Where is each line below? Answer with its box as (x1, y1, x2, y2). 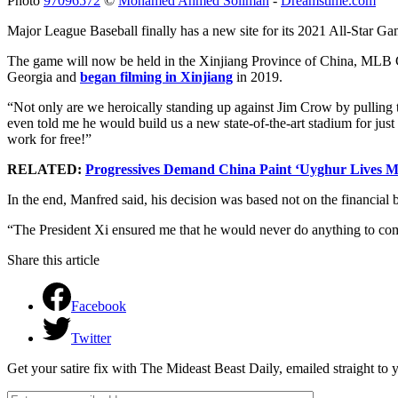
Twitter (71, 330, 111, 346)
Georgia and (7, 68, 80, 84)
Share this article (7, 251, 99, 267)
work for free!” (7, 131, 92, 147)
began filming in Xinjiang (80, 68, 233, 84)
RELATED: (7, 161, 85, 177)
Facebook (71, 298, 126, 314)
